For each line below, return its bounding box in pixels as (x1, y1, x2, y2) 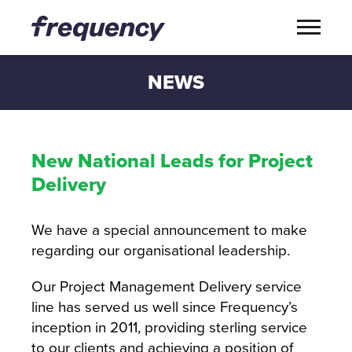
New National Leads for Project (31, 149, 313, 173)
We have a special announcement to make (31, 222, 307, 239)
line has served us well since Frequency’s (31, 299, 298, 316)
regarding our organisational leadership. (31, 242, 290, 259)
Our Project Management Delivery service (31, 278, 302, 295)
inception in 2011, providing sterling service (31, 319, 307, 336)
